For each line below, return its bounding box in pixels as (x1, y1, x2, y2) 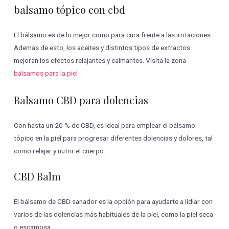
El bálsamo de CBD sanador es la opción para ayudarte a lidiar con (14, 197, 213, 205)
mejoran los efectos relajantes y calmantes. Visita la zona (14, 56, 187, 64)
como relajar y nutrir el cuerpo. (14, 146, 106, 155)
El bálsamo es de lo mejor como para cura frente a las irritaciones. (14, 30, 213, 39)
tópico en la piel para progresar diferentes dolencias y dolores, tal (14, 133, 213, 142)
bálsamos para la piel (14, 68, 78, 77)
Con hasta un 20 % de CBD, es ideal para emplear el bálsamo (14, 121, 196, 129)
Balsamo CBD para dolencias (14, 93, 149, 107)
